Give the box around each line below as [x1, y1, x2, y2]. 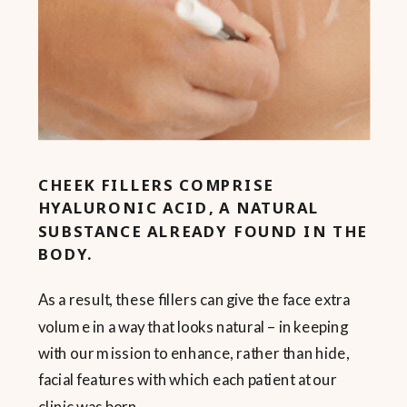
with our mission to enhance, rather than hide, [38, 342, 350, 362]
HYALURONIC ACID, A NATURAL [38, 196, 320, 219]
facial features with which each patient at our [38, 370, 337, 390]
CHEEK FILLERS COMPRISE [38, 174, 274, 196]
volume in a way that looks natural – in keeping [38, 316, 348, 336]
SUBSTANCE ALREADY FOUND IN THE [38, 220, 368, 242]
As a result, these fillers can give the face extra [38, 290, 350, 310]
